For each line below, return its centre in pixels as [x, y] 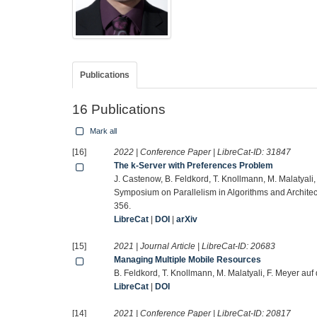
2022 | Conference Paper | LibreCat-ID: [190, 152]
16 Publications [119, 109]
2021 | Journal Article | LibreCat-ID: [183, 247]
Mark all [102, 131]
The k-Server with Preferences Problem [194, 166]
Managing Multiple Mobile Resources [188, 260]
